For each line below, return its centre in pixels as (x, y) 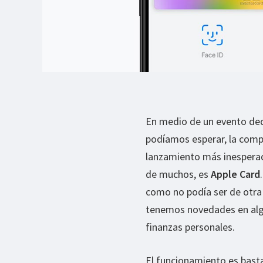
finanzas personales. (190, 227)
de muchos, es (178, 174)
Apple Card (235, 174)
